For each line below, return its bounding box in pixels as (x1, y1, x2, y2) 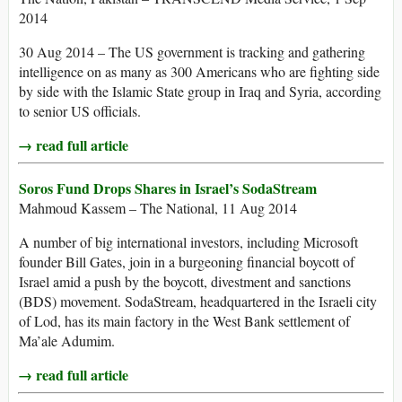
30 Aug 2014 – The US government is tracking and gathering (19, 42, 365, 62)
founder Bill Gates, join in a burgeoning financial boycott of (19, 252, 354, 272)
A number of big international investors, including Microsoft (19, 232, 358, 252)
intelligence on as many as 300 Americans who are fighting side (19, 62, 380, 82)
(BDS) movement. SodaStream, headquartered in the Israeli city (19, 292, 377, 311)
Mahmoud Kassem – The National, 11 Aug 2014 (19, 198, 297, 218)
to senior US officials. (19, 101, 141, 121)
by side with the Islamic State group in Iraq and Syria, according (19, 82, 381, 101)
